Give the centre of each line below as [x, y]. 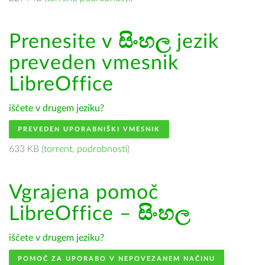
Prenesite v [64, 42]
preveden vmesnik [94, 63]
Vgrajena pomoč [84, 193]
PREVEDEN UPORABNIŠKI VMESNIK [89, 129]
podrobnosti [102, 149]
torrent [58, 149]
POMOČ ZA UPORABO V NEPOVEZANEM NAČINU [117, 259]
